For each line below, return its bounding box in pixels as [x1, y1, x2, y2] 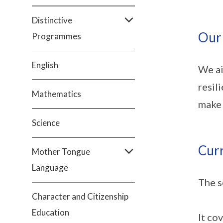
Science [32, 117, 60, 128]
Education [32, 207, 69, 218]
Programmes [32, 31, 81, 41]
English [32, 60, 58, 70]
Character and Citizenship [32, 191, 128, 202]
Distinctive [32, 15, 72, 25]
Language [32, 162, 68, 173]
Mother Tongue [32, 146, 90, 157]
